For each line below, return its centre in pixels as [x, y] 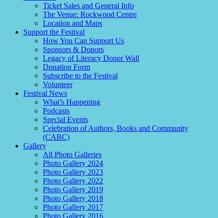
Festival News [45, 93]
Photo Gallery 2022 [73, 181]
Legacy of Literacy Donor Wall [91, 58]
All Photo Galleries [72, 154]
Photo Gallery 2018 [73, 198]
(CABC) [56, 137]
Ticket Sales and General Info [88, 6]
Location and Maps [73, 23]
